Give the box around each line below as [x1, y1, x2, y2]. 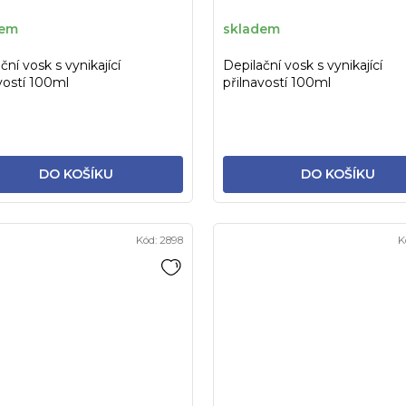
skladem [223, 21, 280, 38]
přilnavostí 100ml [223, 73, 331, 91]
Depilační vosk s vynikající [223, 56, 382, 73]
